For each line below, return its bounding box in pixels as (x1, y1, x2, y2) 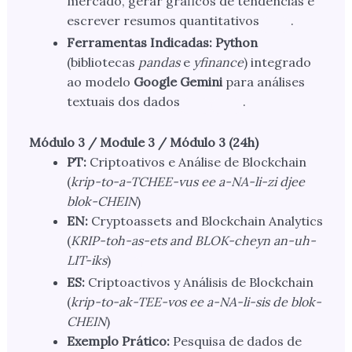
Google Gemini (133, 74, 222, 90)
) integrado (243, 54, 311, 71)
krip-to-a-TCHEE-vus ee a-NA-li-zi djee (70, 174, 305, 190)
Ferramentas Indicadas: (66, 35, 212, 51)
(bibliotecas (66, 54, 138, 71)
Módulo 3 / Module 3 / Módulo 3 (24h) (28, 134, 258, 151)
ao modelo (66, 74, 134, 90)
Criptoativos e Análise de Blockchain (86, 154, 306, 170)
